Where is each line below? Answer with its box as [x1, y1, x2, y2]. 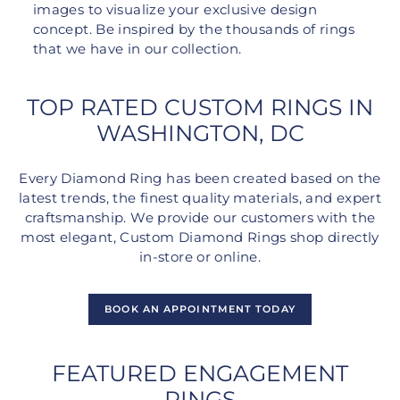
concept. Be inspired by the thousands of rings [33, 21, 354, 38]
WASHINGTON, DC [96, 120, 304, 147]
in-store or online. [139, 249, 261, 266]
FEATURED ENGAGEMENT [52, 360, 348, 387]
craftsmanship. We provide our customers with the [24, 210, 376, 227]
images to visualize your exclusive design [33, 2, 318, 19]
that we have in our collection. [33, 41, 242, 58]
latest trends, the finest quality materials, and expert [18, 190, 382, 207]
